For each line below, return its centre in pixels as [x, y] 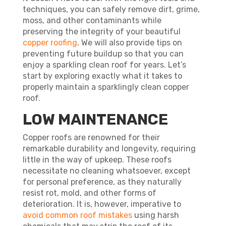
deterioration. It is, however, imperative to [102, 204]
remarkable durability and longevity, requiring [109, 149]
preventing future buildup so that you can [103, 54]
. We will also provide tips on [129, 43]
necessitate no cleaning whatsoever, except [106, 171]
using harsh [155, 215]
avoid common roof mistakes [77, 215]
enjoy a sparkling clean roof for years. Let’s [104, 65]
